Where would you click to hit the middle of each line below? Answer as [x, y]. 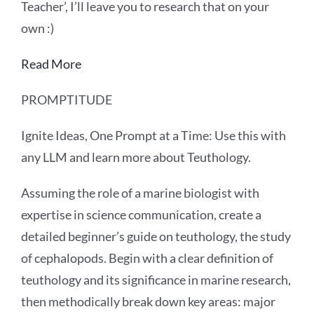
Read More [51, 63]
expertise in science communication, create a [141, 214]
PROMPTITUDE [67, 99]
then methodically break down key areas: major [148, 301]
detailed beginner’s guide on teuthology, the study [156, 236]
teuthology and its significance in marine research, [156, 279]
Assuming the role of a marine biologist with [140, 192]
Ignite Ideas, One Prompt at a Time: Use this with [153, 135]
